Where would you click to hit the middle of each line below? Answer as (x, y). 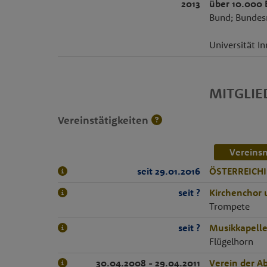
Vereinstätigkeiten (104, 120)
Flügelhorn (231, 241)
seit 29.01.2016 (169, 171)
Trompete (229, 206)
